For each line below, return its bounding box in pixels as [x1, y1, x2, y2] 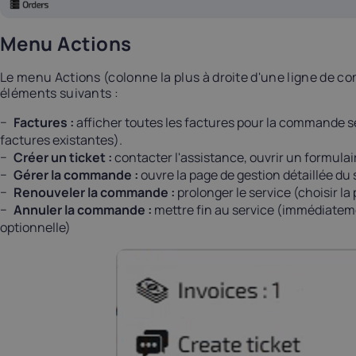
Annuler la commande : [14, 200, 152, 219]
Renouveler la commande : [14, 183, 175, 201]
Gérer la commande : [14, 165, 138, 184]
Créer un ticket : [14, 148, 112, 166]
